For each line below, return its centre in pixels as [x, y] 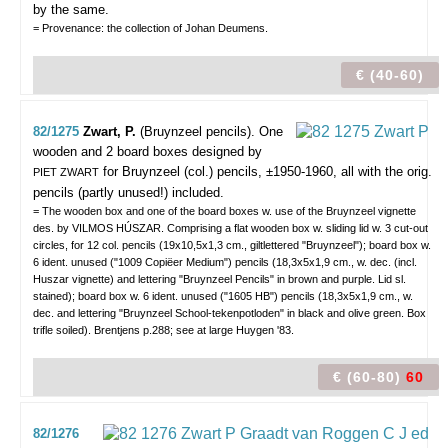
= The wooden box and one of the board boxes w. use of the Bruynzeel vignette [224, 211]
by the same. [71, 9]
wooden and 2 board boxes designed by [147, 151]
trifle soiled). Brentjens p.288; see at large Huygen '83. [163, 330]
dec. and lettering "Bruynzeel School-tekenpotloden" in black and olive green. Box [229, 313]
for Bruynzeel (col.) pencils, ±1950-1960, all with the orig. [265, 171]
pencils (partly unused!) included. [128, 192]
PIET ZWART [66, 172]
